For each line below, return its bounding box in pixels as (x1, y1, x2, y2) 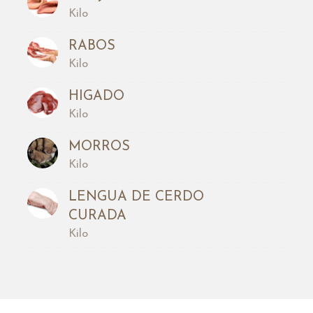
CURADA (68, 208, 126, 223)
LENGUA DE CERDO (68, 189, 204, 204)
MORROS (68, 139, 130, 154)
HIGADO (68, 89, 124, 103)
